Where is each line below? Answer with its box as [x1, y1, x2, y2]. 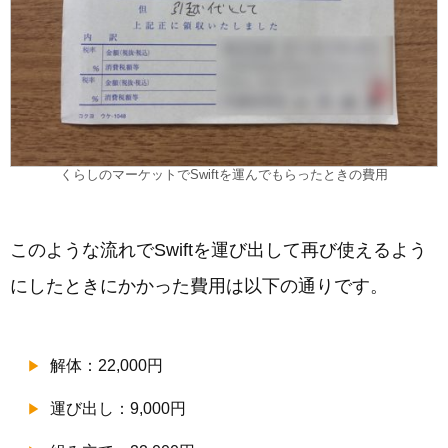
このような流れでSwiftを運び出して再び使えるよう [10, 239, 427, 260]
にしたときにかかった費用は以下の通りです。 [10, 275, 388, 296]
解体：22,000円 [50, 356, 163, 374]
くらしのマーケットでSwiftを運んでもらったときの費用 [60, 166, 388, 182]
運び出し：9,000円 [50, 399, 186, 417]
